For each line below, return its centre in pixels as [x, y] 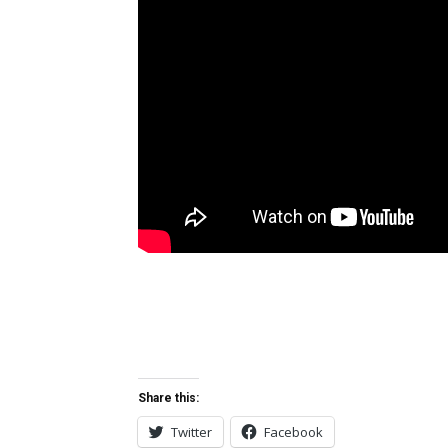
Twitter [191, 431]
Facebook [293, 431]
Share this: [168, 397]
